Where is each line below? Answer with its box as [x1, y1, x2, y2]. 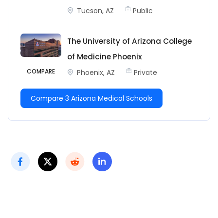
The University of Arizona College [67, 36, 192, 47]
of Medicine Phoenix [67, 52, 142, 62]
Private [134, 68, 157, 78]
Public [133, 6, 153, 16]
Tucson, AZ [77, 6, 114, 16]
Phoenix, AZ [77, 68, 115, 78]
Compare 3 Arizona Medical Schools [31, 93, 152, 103]
